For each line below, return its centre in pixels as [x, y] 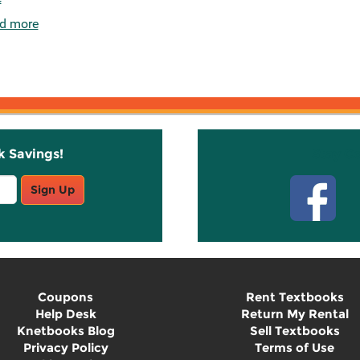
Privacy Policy [65, 348]
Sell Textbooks [295, 331]
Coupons [65, 297]
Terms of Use [295, 348]
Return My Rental [295, 314]
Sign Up [52, 190]
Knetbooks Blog [65, 331]
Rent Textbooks [295, 297]
